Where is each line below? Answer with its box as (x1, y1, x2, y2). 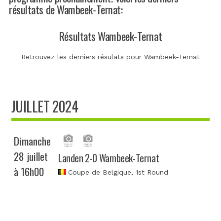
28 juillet (14, 148, 48, 164)
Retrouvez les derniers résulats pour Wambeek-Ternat (21, 52, 200, 61)
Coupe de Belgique (68, 168, 132, 176)
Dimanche (14, 133, 51, 148)
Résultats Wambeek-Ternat (59, 27, 162, 44)
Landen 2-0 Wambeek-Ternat (58, 150, 159, 165)
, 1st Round (131, 168, 169, 176)
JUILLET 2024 (11, 96, 78, 116)
